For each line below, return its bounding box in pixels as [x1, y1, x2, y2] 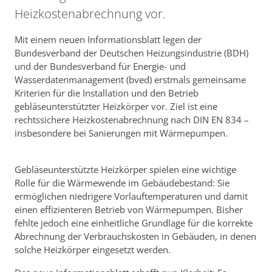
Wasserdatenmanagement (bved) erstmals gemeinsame [15, 73, 246, 86]
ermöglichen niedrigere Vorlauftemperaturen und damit [15, 190, 248, 203]
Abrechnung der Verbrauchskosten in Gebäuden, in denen [15, 230, 256, 243]
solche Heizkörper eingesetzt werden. [15, 243, 171, 256]
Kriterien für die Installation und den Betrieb [15, 87, 199, 100]
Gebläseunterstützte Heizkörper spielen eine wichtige [15, 163, 236, 176]
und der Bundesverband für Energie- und [15, 60, 186, 73]
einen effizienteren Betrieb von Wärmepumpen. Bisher [15, 203, 243, 216]
